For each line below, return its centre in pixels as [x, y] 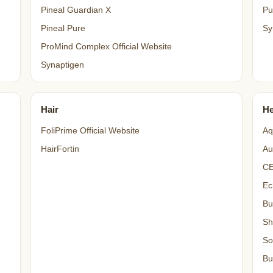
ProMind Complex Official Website [106, 47]
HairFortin [60, 149]
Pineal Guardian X [76, 10]
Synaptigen [62, 65]
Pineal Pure [63, 28]
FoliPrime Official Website [90, 131]
